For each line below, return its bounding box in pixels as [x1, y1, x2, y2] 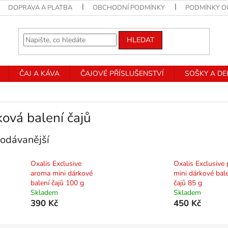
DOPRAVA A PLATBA [8, 3, 73, 12]
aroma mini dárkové [31, 168, 93, 179]
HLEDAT [127, 35, 155, 45]
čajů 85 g [173, 178, 202, 188]
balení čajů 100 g [31, 178, 84, 188]
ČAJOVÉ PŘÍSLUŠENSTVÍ [80, 69, 164, 78]
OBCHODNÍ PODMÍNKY [93, 3, 165, 12]
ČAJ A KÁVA [19, 69, 60, 78]
